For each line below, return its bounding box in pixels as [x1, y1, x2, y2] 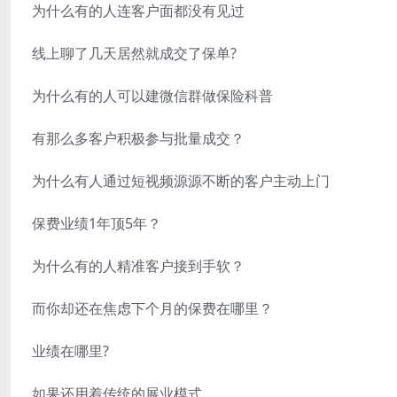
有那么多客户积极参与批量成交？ [32, 128, 245, 148]
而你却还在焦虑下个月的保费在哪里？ [32, 299, 273, 318]
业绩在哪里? [32, 341, 109, 361]
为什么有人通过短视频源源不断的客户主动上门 [32, 171, 330, 191]
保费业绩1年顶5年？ [32, 214, 161, 233]
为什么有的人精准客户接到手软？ [32, 256, 245, 276]
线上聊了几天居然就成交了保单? [32, 43, 237, 63]
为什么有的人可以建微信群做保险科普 [32, 86, 273, 105]
